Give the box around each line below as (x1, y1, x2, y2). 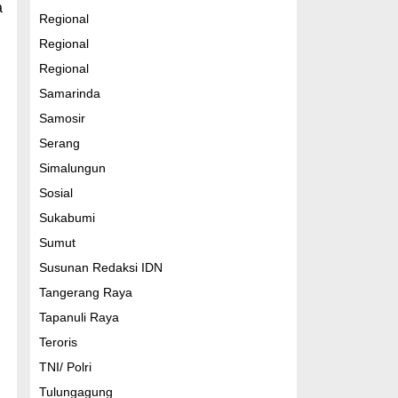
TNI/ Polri (38, 360, 92, 374)
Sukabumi (38, 211, 95, 225)
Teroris (38, 335, 77, 349)
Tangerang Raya (38, 285, 132, 299)
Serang (38, 136, 80, 150)
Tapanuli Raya (38, 310, 119, 324)
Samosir (38, 111, 85, 125)
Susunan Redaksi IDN (38, 260, 163, 275)
